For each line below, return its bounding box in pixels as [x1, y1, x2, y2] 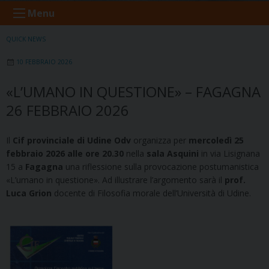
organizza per [131, 134, 189, 146]
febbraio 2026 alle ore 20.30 [6, 147, 124, 159]
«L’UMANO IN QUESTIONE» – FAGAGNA [6, 81, 261, 101]
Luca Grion [6, 187, 52, 199]
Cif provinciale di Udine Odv [13, 134, 131, 146]
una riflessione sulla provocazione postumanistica [63, 160, 259, 172]
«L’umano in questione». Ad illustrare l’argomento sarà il [6, 174, 225, 186]
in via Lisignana [199, 147, 260, 159]
